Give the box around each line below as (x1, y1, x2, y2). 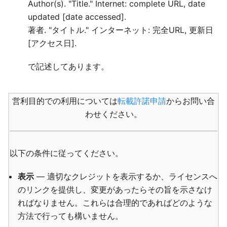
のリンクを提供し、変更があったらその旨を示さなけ (18, 184, 212, 195)
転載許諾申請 (118, 96, 166, 106)
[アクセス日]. (28, 38, 77, 48)
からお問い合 (166, 96, 215, 106)
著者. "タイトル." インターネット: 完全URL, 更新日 (28, 25, 214, 35)
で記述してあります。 (28, 61, 109, 71)
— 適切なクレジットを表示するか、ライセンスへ (34, 171, 217, 181)
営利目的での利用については (12, 96, 118, 106)
